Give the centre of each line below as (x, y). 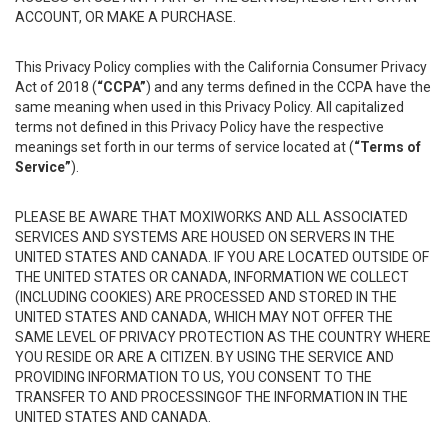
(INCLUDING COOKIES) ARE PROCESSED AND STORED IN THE (206, 297)
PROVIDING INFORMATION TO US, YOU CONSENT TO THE (193, 377)
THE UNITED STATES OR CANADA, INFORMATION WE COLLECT (212, 277)
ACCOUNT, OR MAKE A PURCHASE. (125, 17)
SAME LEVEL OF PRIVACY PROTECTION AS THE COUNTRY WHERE (223, 337)
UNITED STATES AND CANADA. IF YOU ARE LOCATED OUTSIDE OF (222, 257)
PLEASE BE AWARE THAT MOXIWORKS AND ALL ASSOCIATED (211, 217)
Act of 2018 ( (56, 87)
